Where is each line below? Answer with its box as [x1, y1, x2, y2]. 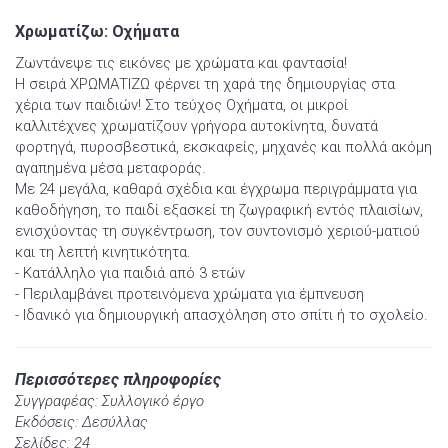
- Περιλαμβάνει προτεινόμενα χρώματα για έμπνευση [15, 285, 364, 304]
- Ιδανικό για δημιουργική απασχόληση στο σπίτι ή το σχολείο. [15, 306, 428, 325]
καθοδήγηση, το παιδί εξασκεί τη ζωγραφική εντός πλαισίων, [15, 201, 423, 220]
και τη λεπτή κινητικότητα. [15, 243, 191, 262]
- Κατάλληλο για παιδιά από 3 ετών [15, 264, 245, 283]
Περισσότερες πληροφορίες [15, 370, 221, 390]
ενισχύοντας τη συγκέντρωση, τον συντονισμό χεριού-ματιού [15, 222, 420, 241]
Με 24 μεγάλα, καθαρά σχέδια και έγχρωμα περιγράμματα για [15, 180, 417, 199]
